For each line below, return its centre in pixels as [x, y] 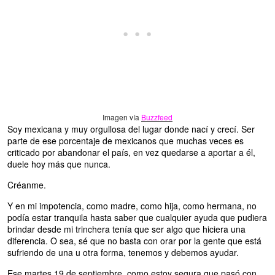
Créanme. [27, 185]
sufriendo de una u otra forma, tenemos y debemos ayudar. [123, 253]
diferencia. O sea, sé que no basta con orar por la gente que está [134, 241]
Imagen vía [122, 117]
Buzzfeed [157, 117]
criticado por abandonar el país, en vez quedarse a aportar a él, [131, 153]
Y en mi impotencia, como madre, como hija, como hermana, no [132, 206]
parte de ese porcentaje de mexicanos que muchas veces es [126, 141]
